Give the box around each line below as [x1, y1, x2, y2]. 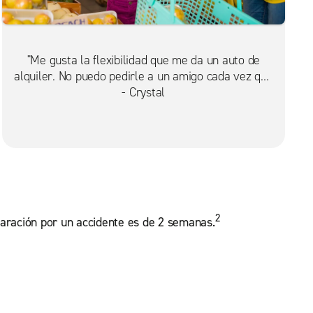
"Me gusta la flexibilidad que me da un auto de [27, 51, 261, 68]
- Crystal [122, 83, 166, 101]
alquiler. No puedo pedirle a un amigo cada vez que [14, 67, 273, 85]
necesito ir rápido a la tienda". [68, 83, 219, 101]
